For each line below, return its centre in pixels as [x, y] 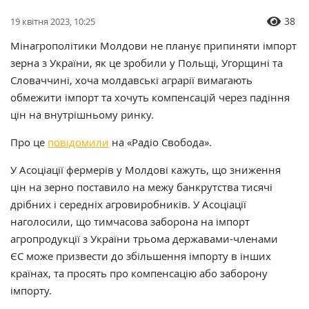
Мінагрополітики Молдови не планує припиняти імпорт [153, 46]
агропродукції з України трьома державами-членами [144, 239]
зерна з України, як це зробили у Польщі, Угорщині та [147, 63]
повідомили [78, 142]
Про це [29, 142]
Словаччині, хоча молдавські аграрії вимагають [131, 80]
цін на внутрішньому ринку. [82, 115]
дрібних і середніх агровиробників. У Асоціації [128, 205]
